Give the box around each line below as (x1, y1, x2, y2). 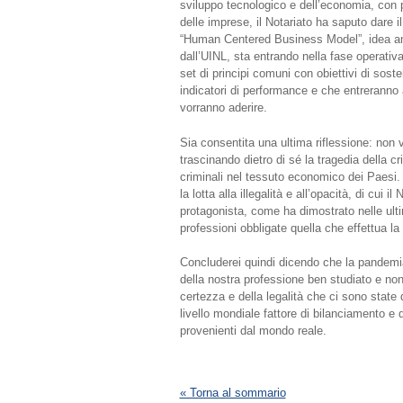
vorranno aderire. (179, 101, 267, 115)
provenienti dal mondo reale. (179, 324, 327, 338)
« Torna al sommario (179, 385, 286, 399)
